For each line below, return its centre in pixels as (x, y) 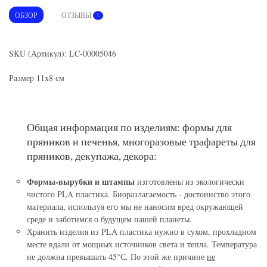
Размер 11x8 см (37, 77)
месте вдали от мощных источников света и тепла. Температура (142, 244)
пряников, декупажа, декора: (92, 156)
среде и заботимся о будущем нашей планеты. (109, 219)
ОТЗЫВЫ (77, 15)
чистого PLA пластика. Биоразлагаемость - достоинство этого (139, 194)
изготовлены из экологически (190, 181)
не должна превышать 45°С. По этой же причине (117, 256)
